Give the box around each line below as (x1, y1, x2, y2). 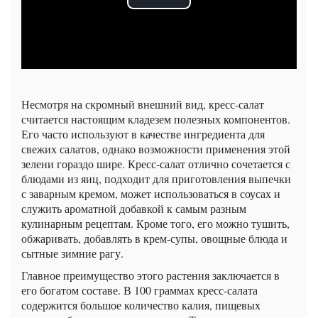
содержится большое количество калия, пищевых (21, 297, 261, 312)
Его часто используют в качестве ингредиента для (21, 126, 265, 141)
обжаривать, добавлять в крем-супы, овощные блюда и (21, 230, 287, 246)
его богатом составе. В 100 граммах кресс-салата (21, 282, 258, 297)
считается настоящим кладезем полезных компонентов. (21, 111, 290, 126)
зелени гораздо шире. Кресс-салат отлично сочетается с (21, 155, 290, 171)
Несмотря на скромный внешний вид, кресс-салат (21, 96, 264, 111)
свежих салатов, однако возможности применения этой (21, 141, 290, 156)
